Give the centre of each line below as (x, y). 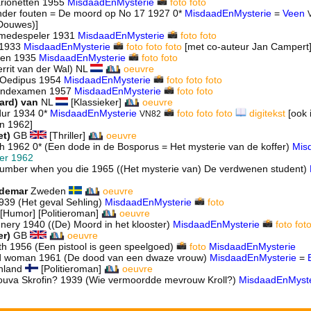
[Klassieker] (96, 102)
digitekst (267, 113)
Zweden (48, 191)
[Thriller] (67, 135)
